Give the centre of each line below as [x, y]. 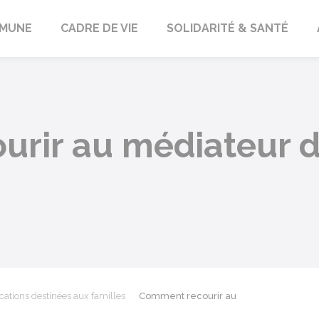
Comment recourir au [188, 296]
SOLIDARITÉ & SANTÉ [227, 28]
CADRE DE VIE [99, 28]
